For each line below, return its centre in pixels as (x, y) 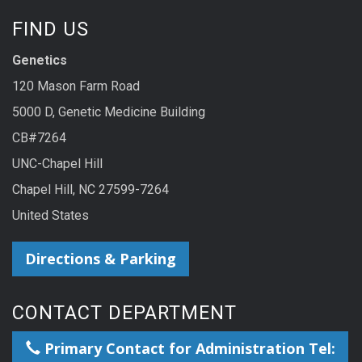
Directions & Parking (101, 258)
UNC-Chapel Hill (57, 164)
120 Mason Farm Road (76, 86)
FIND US (51, 29)
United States (51, 216)
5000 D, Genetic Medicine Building (109, 112)
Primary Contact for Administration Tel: (187, 348)
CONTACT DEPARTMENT (124, 312)
